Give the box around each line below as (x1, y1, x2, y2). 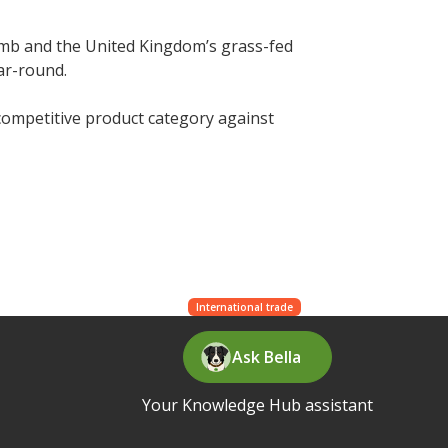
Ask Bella (232, 345, 302, 368)
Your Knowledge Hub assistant (142, 393, 374, 416)
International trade (195, 299, 293, 314)
